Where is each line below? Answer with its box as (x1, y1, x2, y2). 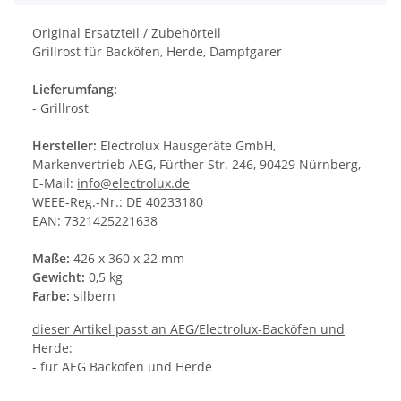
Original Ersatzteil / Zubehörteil (32, 24, 221, 42)
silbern (70, 287, 115, 305)
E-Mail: (32, 175, 77, 192)
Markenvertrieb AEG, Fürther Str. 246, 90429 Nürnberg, (32, 156, 361, 174)
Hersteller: (32, 137, 97, 155)
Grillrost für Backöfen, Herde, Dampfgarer (32, 43, 282, 61)
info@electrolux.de (77, 175, 190, 192)
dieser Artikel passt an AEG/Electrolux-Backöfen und (32, 320, 345, 338)
